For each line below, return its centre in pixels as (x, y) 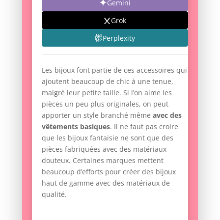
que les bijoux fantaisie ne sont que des (107, 138)
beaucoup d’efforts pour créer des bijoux (109, 172)
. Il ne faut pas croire (144, 127)
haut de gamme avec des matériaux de (106, 183)
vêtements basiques (76, 127)
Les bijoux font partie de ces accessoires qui (114, 70)
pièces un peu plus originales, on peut (105, 104)
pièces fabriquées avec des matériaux (104, 149)
